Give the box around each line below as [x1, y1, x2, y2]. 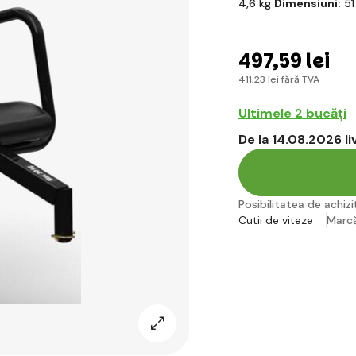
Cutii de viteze [238, 213, 313, 228]
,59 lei [273, 47, 330, 74]
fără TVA [279, 72, 319, 86]
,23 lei [252, 72, 279, 86]
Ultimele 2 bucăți [238, 105, 346, 122]
